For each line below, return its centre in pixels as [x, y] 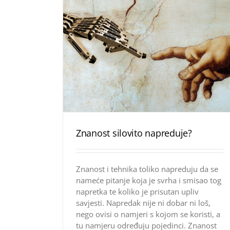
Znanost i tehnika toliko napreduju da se [147, 169]
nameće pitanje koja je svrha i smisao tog [149, 180]
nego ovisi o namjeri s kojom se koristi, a [148, 214]
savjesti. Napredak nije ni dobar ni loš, [143, 203]
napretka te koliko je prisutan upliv [137, 192]
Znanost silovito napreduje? [134, 133]
